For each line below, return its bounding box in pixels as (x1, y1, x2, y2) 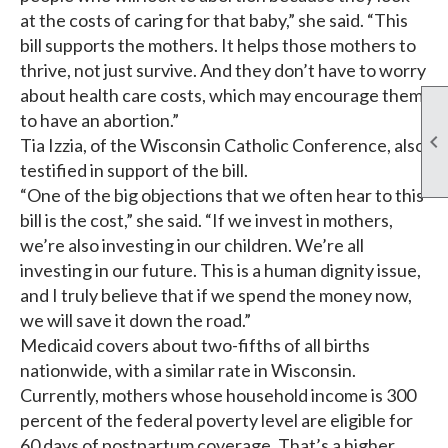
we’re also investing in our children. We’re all (20, 234, 364, 257)
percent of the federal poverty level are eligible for (20, 409, 413, 432)
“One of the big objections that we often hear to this (20, 184, 424, 207)
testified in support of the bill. (20, 159, 248, 182)
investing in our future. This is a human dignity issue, (20, 259, 421, 282)
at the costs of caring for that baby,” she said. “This (20, 9, 408, 32)
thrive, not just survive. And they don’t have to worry (20, 59, 426, 82)
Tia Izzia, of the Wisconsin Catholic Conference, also (20, 134, 425, 157)
